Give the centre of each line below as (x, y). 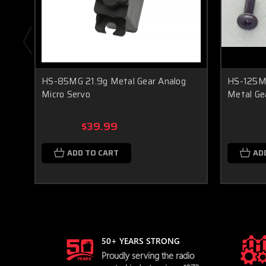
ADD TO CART (93, 153)
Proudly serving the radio (148, 255)
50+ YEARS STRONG (141, 240)
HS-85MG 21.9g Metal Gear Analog (114, 81)
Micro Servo (66, 94)
